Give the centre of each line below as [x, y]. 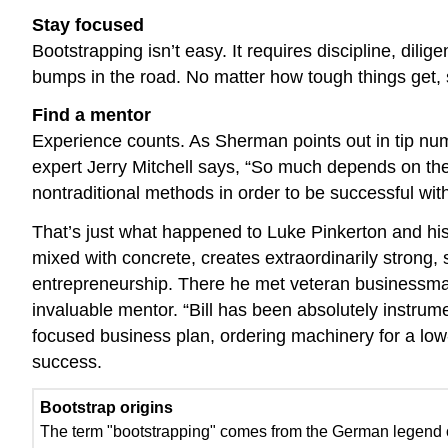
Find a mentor [91, 115]
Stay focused [88, 24]
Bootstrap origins [107, 408]
